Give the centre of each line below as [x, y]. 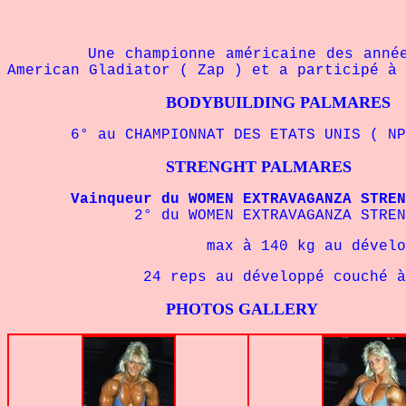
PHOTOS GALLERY [163, 309]
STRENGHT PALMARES [179, 167]
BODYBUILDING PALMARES [199, 102]
